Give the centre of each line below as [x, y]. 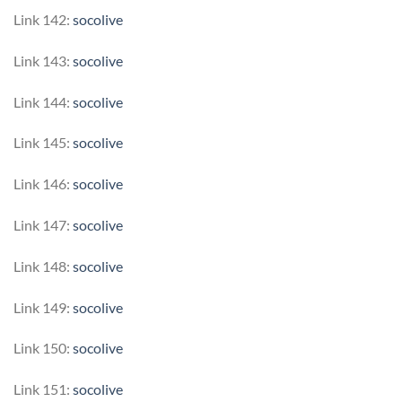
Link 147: [43, 224]
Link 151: [43, 389]
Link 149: [43, 307]
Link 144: [43, 101]
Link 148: [43, 266]
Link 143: [43, 60]
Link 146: [43, 184]
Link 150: [43, 348]
